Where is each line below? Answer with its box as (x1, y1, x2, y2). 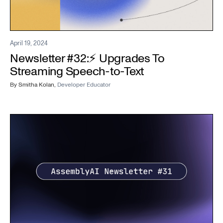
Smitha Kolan (18, 80, 54, 89)
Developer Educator (57, 80, 111, 89)
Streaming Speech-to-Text (10, 63, 144, 80)
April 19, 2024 (10, 38, 48, 48)
